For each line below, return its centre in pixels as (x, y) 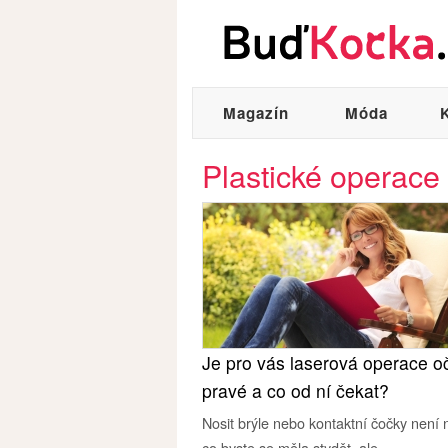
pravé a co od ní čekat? (295, 390)
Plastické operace (321, 175)
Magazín (256, 113)
